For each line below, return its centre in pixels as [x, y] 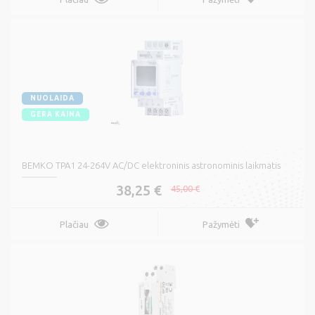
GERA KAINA [56, 115]
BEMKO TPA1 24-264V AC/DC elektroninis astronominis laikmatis [151, 166]
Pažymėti [221, 225]
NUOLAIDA [52, 98]
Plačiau [74, 225]
